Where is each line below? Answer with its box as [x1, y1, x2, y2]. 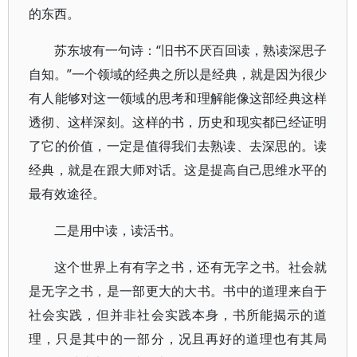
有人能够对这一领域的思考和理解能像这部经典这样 [29, 89, 328, 107]
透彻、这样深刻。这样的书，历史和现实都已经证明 [29, 113, 328, 131]
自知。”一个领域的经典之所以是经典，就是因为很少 [29, 65, 328, 83]
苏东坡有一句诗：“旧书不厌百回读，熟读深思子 [54, 41, 328, 59]
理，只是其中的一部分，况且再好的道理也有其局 [29, 330, 328, 347]
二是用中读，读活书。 [54, 222, 182, 239]
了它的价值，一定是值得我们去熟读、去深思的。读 [29, 137, 328, 155]
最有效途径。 [29, 185, 105, 202]
